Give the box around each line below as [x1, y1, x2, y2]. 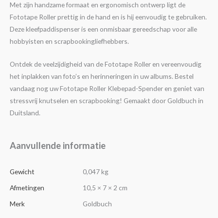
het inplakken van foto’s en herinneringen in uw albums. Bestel [10, 72, 194, 80]
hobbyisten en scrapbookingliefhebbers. [10, 36, 129, 45]
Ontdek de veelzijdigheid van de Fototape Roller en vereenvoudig [10, 59, 201, 68]
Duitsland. [10, 108, 40, 117]
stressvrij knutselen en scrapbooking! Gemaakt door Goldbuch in [10, 96, 203, 105]
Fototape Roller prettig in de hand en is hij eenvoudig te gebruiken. [10, 12, 207, 21]
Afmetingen [10, 183, 44, 192]
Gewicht [10, 167, 35, 176]
